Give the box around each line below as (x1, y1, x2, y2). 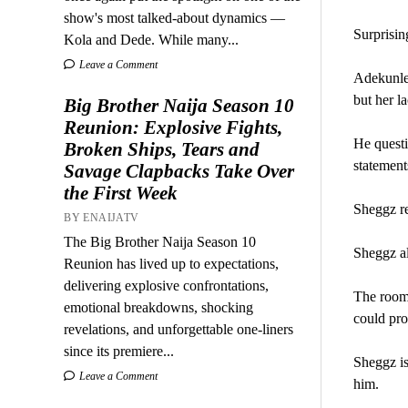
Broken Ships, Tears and (64, 138, 260, 160)
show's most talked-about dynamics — (64, 9, 286, 25)
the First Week (64, 181, 178, 204)
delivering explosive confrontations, (64, 277, 270, 293)
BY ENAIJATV (64, 210, 139, 224)
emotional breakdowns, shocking (64, 299, 254, 315)
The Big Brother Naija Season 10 (64, 233, 257, 250)
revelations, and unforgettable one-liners (64, 321, 294, 337)
